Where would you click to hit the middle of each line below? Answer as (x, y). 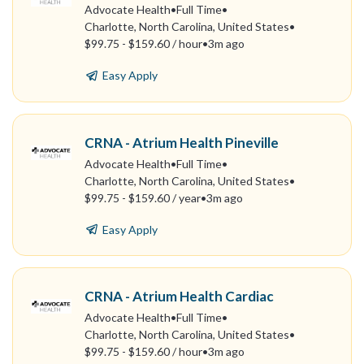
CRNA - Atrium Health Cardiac (179, 296)
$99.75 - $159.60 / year (142, 197)
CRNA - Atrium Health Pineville (181, 142)
